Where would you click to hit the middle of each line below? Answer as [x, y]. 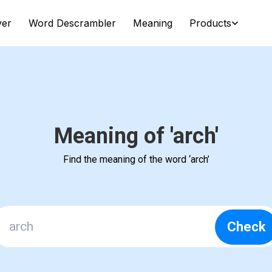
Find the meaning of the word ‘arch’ [136, 159]
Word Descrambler [72, 23]
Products [210, 23]
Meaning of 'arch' [136, 136]
